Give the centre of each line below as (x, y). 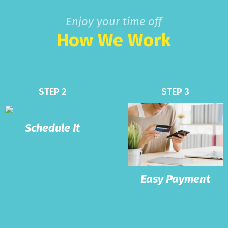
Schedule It (53, 128)
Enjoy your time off (114, 21)
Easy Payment (176, 179)
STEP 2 (52, 91)
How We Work (114, 40)
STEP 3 (176, 91)
